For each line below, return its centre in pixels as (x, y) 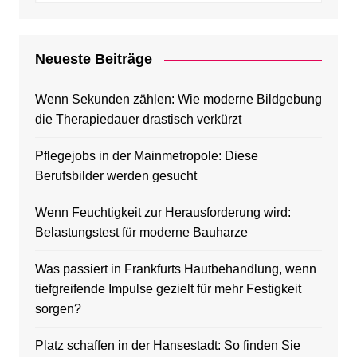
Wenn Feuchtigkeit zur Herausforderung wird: (163, 213)
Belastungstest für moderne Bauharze (141, 233)
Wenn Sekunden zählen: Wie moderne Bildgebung (178, 100)
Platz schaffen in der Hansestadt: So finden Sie (167, 346)
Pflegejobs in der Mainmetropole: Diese (146, 156)
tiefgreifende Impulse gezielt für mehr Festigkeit (168, 289)
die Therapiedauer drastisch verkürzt (138, 120)
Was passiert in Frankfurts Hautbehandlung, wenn (175, 269)
